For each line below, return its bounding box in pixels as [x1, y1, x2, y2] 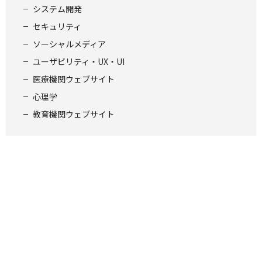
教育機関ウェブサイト [33, 108, 115, 120]
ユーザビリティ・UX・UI [33, 56, 125, 68]
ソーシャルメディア [33, 38, 106, 50]
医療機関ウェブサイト [33, 73, 115, 85]
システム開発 [33, 3, 82, 15]
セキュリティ [33, 20, 81, 33]
